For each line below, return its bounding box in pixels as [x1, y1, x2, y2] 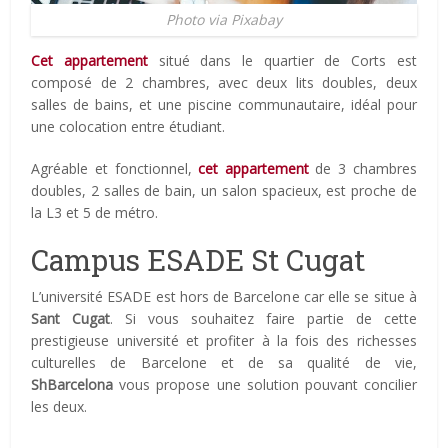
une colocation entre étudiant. [31, 117, 226, 137]
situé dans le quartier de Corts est [147, 51, 417, 71]
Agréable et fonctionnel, [31, 159, 199, 179]
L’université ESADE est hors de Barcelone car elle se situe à [31, 287, 417, 307]
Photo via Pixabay [166, 10, 282, 30]
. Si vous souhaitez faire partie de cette [110, 309, 417, 329]
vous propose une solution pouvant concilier [113, 375, 417, 395]
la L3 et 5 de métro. [31, 203, 159, 223]
